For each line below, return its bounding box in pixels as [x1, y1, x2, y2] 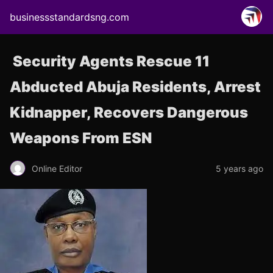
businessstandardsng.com [10, 11, 129, 23]
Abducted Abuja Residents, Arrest [10, 78, 261, 96]
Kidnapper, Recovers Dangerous [10, 104, 248, 121]
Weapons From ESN [10, 129, 152, 147]
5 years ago [216, 163, 263, 174]
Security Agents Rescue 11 [10, 52, 210, 70]
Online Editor [32, 163, 82, 174]
